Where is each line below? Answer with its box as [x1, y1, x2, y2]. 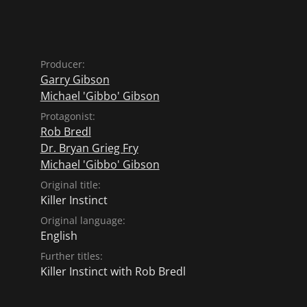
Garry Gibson [40, 71, 110, 87]
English [40, 228, 77, 243]
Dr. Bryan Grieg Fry [40, 140, 138, 156]
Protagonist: [40, 109, 95, 123]
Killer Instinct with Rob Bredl [40, 263, 186, 279]
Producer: [40, 57, 85, 71]
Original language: [40, 213, 125, 227]
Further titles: [40, 249, 103, 262]
